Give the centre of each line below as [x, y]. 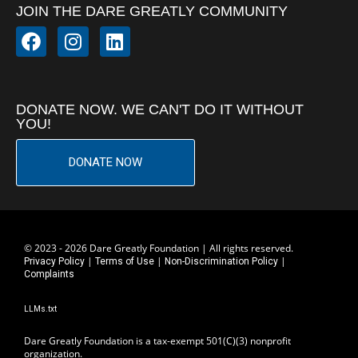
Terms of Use [125, 261]
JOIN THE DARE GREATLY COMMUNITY [152, 11]
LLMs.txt [40, 309]
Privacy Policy [54, 261]
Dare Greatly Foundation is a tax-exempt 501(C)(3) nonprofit [157, 341]
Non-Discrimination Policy [221, 261]
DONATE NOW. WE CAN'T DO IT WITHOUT [160, 109]
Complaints [49, 274]
